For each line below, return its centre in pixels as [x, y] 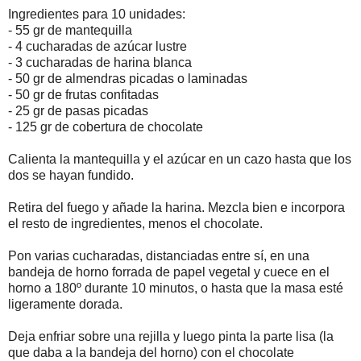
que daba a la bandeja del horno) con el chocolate [151, 352]
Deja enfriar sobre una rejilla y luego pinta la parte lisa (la [171, 336]
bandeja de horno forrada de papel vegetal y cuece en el [169, 272]
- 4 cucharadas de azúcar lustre [98, 46]
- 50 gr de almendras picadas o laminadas [128, 78]
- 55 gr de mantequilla [70, 30]
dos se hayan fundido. [71, 175]
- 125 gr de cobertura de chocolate [106, 127]
